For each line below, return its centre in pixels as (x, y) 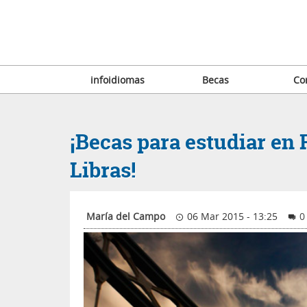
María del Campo (126, 216)
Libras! (103, 170)
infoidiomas (118, 80)
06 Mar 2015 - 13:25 (231, 216)
